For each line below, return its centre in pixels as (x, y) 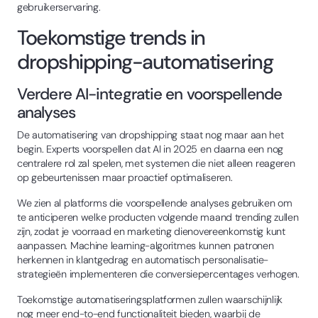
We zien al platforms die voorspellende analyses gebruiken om (155, 203)
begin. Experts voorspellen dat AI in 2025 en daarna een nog (150, 149)
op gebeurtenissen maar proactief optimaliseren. (125, 177)
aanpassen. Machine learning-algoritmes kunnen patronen (146, 245)
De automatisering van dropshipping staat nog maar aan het (150, 135)
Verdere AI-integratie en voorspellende (149, 94)
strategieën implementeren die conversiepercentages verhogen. (158, 274)
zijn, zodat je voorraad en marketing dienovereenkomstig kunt (151, 231)
